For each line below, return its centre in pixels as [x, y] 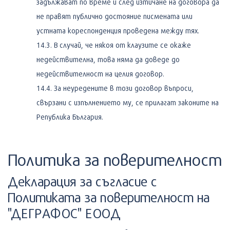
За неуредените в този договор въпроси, [124, 88]
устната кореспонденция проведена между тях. [118, 30]
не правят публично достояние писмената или [114, 16]
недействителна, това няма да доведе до [108, 59]
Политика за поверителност [115, 159]
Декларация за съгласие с [82, 181]
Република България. [70, 117]
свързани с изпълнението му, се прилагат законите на [128, 102]
